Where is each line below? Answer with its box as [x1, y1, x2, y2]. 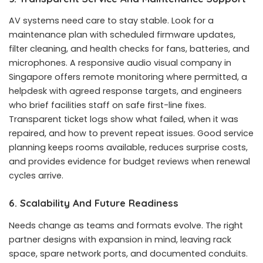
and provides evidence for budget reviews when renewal [9, 156, 250, 168]
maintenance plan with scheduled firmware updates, [9, 29, 235, 41]
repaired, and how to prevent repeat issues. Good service [9, 127, 254, 140]
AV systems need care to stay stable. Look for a [9, 15, 214, 27]
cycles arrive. [9, 170, 63, 182]
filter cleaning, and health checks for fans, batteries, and [9, 43, 249, 55]
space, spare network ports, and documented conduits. [9, 247, 248, 259]
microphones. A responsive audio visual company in [9, 57, 231, 69]
